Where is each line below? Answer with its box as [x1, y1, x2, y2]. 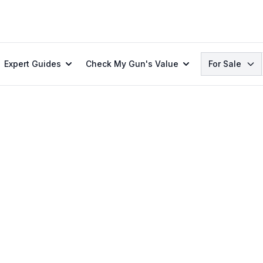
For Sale [208, 59, 241, 69]
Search [200, 53, 232, 65]
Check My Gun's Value [86, 59, 178, 69]
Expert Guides [4, 59, 61, 69]
